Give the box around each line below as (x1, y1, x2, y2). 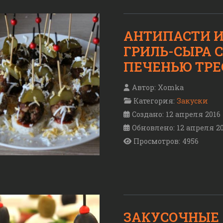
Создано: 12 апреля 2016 (132, 109, 221, 119)
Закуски (177, 96, 208, 106)
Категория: (131, 96, 177, 106)
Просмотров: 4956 (133, 136, 199, 146)
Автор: (130, 82, 158, 92)
